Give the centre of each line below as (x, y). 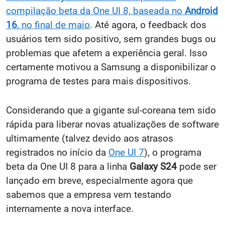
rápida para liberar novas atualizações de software (113, 124)
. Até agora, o (118, 25)
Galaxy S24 (153, 166)
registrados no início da (57, 152)
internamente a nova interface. (70, 208)
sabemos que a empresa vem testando (89, 194)
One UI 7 (126, 152)
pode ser (197, 166)
